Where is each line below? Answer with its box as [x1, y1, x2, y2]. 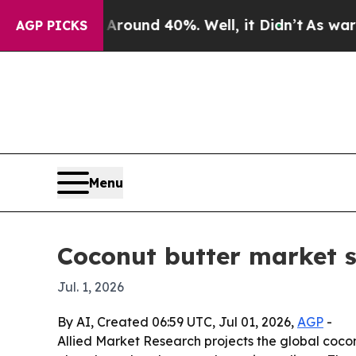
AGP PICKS [16, 17, 87, 33]
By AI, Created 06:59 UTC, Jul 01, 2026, [57, 314, 297, 331]
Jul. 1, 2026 [57, 279, 124, 296]
